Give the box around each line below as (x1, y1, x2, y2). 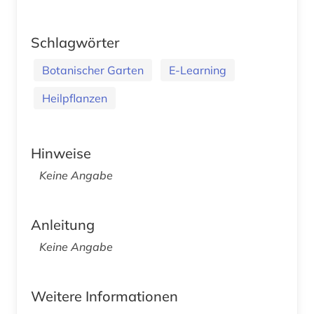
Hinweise (31, 144, 91, 162)
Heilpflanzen (42, 90, 107, 105)
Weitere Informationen (31, 287, 178, 305)
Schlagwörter (31, 33, 119, 51)
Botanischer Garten (42, 62, 144, 77)
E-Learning (169, 62, 226, 77)
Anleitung (31, 215, 95, 233)
